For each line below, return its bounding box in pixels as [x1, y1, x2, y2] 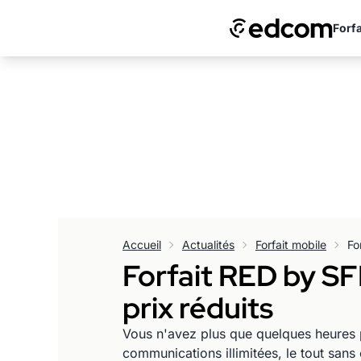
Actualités [182, 238, 234, 251]
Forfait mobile [255, 238, 326, 251]
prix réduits [122, 288, 273, 327]
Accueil [122, 238, 161, 251]
